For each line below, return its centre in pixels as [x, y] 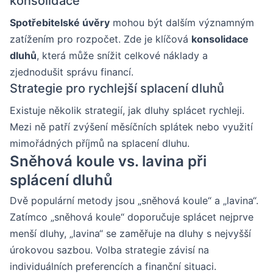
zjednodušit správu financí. [72, 72]
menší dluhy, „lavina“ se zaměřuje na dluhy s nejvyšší [130, 233]
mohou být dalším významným [182, 22]
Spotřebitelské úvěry [60, 22]
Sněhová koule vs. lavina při [108, 161]
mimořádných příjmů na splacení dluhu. [100, 143]
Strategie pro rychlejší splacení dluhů [117, 88]
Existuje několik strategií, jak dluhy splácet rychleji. [127, 110]
